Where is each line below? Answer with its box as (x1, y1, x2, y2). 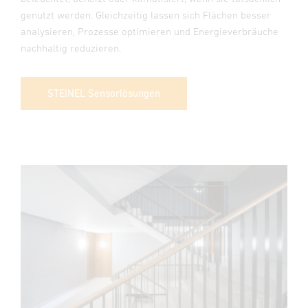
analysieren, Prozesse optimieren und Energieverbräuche (21, 25, 278, 37)
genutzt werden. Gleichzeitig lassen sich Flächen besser (21, 8, 271, 21)
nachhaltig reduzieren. (21, 41, 121, 54)
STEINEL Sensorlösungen (47, 87, 160, 99)
